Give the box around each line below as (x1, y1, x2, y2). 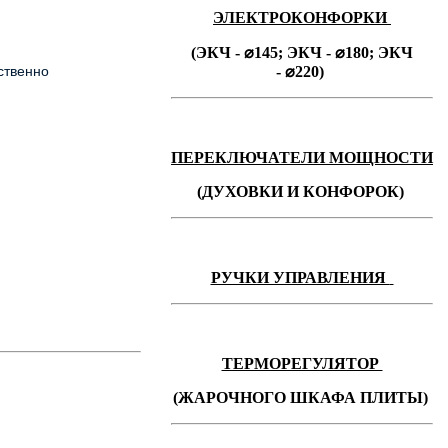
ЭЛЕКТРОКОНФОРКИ (213, 9, 391, 26)
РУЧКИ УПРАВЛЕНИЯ (210, 269, 390, 286)
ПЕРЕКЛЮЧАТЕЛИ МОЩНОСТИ (171, 149, 433, 166)
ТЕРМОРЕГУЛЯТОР (221, 355, 383, 372)
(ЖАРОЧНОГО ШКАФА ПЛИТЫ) (172, 389, 428, 406)
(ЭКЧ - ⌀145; (191, 44, 287, 61)
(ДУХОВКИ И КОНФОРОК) (196, 183, 404, 200)
